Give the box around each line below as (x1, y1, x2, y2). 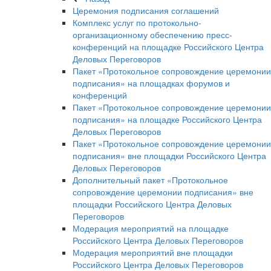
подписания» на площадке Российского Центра (73, 113, 262, 126)
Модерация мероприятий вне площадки (73, 246, 233, 259)
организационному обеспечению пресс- (73, 28, 232, 41)
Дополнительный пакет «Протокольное (73, 174, 228, 186)
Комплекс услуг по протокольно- (73, 16, 201, 29)
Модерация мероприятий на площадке (73, 222, 229, 235)
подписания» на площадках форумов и (73, 77, 230, 90)
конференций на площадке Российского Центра (73, 41, 264, 53)
